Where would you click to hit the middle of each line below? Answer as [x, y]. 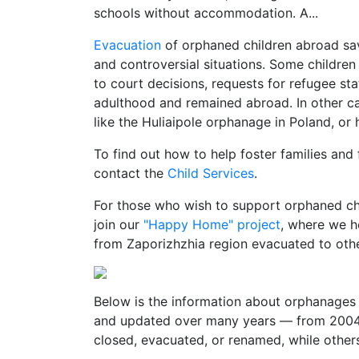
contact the [131, 173]
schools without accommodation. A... [206, 13]
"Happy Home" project [212, 224]
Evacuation [127, 45]
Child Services [211, 173]
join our [119, 224]
